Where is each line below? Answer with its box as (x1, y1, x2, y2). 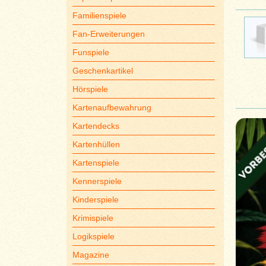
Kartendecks (72, 121, 119, 131)
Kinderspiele (72, 195, 119, 204)
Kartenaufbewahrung (72, 103, 151, 112)
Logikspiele (72, 232, 115, 241)
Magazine (72, 250, 109, 259)
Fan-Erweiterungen (72, 29, 145, 39)
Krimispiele (72, 213, 113, 223)
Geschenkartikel (72, 66, 133, 75)
